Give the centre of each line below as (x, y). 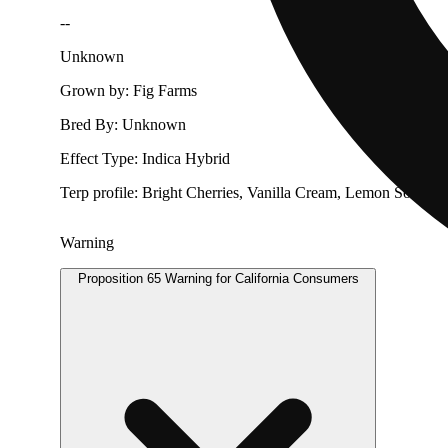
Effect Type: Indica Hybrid (145, 158)
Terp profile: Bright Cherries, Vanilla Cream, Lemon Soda (243, 192)
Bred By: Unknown (123, 124)
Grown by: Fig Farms (128, 90)
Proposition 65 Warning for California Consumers (218, 278)
